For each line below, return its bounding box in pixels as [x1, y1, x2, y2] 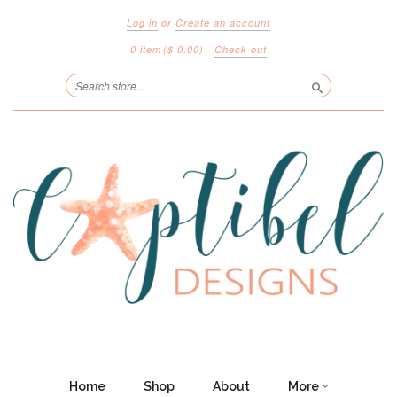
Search [317, 95, 352, 110]
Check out [214, 43, 267, 56]
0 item [130, 43, 161, 56]
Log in [127, 16, 158, 29]
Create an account [175, 16, 270, 29]
